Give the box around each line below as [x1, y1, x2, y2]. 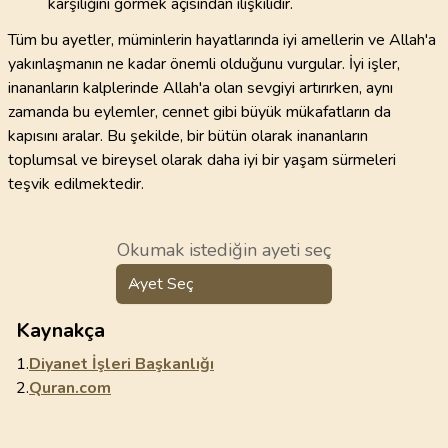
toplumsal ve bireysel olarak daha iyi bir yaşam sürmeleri [8, 149, 396, 171]
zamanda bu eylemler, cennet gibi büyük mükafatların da [8, 101, 391, 123]
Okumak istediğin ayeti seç [117, 238, 331, 262]
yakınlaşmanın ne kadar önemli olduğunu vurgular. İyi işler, [8, 53, 400, 75]
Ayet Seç [128, 273, 193, 295]
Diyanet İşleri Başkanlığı [29, 353, 214, 375]
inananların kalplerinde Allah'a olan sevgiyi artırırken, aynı [8, 77, 393, 99]
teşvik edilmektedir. [8, 173, 144, 195]
